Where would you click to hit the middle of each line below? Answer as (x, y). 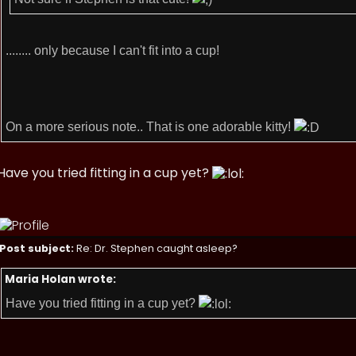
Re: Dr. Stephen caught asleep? (156, 248)
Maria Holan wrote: (60, 279)
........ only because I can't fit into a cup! (112, 50)
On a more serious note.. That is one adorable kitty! (150, 126)
